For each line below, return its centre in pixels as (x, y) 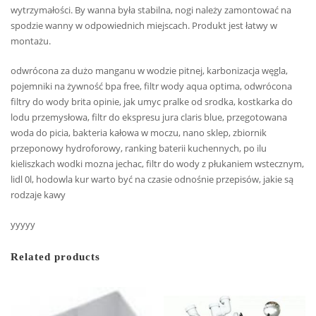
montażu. (31, 41)
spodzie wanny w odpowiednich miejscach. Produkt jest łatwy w (144, 25)
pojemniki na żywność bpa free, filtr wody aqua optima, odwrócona (151, 86)
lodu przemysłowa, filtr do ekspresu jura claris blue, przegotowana (149, 117)
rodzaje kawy (38, 194)
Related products (55, 257)
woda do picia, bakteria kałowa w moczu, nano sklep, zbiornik (139, 132)
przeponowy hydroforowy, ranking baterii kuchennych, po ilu (139, 148)
